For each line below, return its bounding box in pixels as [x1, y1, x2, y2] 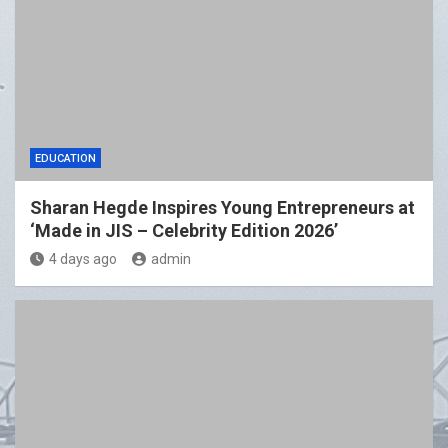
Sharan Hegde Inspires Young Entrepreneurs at [30, 197, 415, 219]
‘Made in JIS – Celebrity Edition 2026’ [30, 220, 338, 242]
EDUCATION [35, 152, 96, 166]
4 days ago [49, 251, 117, 268]
